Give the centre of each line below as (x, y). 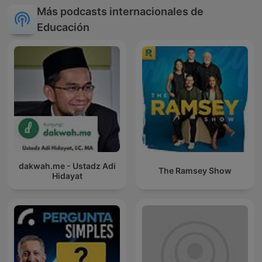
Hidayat (67, 175)
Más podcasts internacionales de (120, 12)
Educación (63, 27)
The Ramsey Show (195, 171)
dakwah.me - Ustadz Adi (67, 166)
